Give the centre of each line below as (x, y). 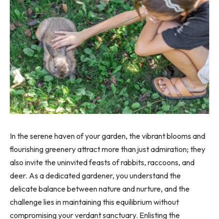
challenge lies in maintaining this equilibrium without (94, 202)
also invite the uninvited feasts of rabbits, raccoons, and (102, 162)
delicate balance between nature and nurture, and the (100, 188)
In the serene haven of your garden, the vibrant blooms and (108, 136)
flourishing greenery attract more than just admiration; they (108, 149)
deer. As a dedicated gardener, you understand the (95, 175)
